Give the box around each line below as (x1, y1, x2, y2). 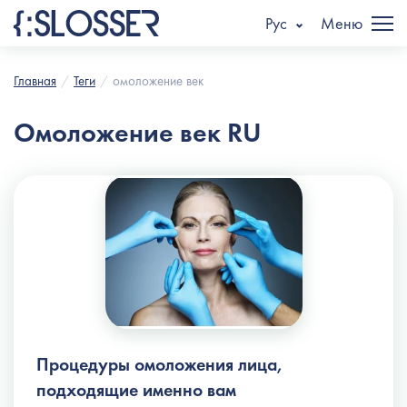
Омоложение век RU (14, 115, 262, 150)
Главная (14, 72, 56, 90)
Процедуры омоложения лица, (36, 352, 283, 376)
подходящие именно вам (36, 377, 236, 402)
